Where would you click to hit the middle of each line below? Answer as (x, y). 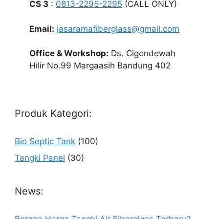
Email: (42, 29)
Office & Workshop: (69, 53)
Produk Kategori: (53, 113)
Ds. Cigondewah (142, 53)
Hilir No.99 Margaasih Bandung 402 (100, 66)
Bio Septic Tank (45, 141)
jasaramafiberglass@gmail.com (118, 29)
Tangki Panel (40, 158)
